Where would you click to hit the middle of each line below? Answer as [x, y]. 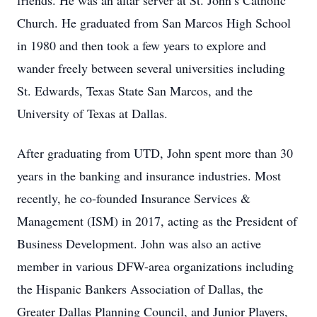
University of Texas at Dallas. [92, 113]
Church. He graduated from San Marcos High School [154, 23]
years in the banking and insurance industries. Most [149, 175]
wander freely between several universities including [151, 68]
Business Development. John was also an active [139, 243]
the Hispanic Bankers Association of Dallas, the [140, 289]
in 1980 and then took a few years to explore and [142, 45]
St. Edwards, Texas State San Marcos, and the [135, 91]
